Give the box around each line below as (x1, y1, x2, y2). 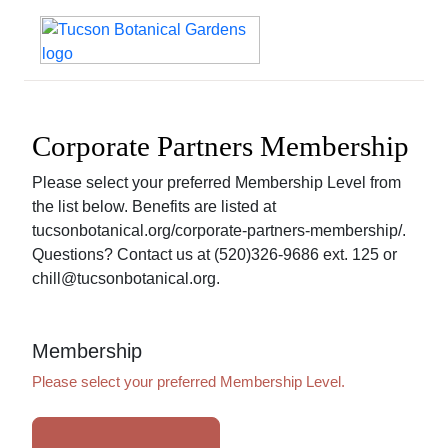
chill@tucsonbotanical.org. (32, 270, 220, 287)
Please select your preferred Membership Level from (32, 174, 401, 191)
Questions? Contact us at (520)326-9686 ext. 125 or (32, 246, 397, 263)
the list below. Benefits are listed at (32, 198, 276, 215)
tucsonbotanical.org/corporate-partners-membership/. (32, 222, 406, 239)
